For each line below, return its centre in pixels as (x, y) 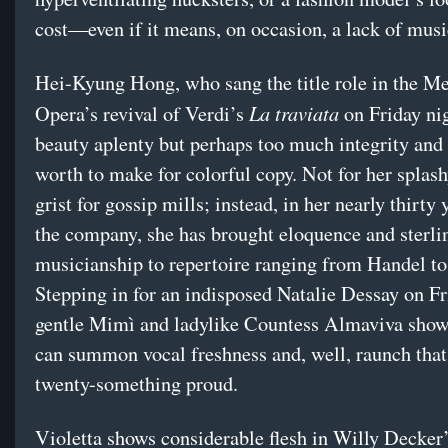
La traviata (294, 113)
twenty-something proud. (136, 384)
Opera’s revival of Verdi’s (142, 114)
